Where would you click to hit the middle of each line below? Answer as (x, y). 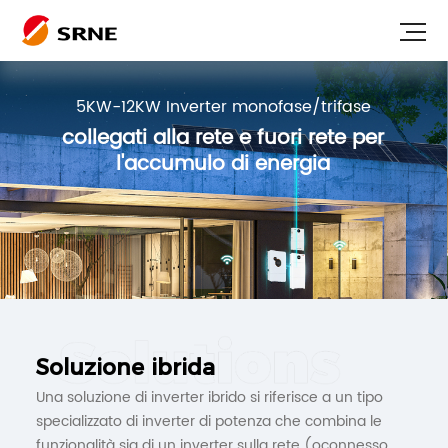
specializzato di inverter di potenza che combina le (208, 421)
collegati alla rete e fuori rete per (223, 138)
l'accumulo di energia (223, 164)
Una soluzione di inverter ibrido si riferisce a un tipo (209, 397)
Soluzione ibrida (125, 367)
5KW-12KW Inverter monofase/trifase (223, 106)
